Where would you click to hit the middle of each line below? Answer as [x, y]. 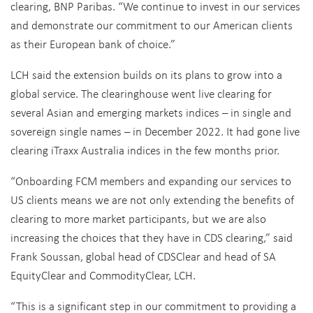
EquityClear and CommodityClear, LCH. [103, 275]
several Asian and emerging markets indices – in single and [151, 112]
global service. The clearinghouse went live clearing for [141, 93]
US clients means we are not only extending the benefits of [152, 199]
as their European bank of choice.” [93, 44]
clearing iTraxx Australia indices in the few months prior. [145, 150]
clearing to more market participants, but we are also [138, 218]
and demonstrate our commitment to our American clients [152, 25]
